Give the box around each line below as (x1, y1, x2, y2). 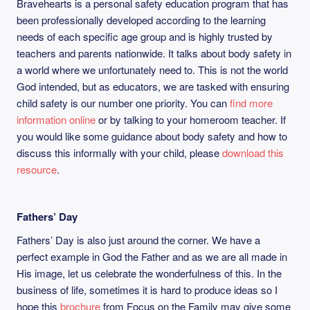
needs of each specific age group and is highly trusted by (17, 29, 273, 44)
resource (17, 162, 57, 176)
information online (17, 112, 95, 127)
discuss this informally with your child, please (17, 145, 222, 160)
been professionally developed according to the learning (17, 12, 266, 27)
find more (230, 95, 273, 110)
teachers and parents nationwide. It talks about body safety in (17, 46, 291, 60)
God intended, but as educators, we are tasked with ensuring (17, 79, 289, 93)
